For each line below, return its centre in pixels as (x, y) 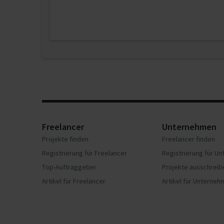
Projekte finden (65, 139)
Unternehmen (189, 127)
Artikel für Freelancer (74, 181)
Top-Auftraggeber (69, 167)
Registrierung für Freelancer (84, 153)
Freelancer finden (188, 139)
